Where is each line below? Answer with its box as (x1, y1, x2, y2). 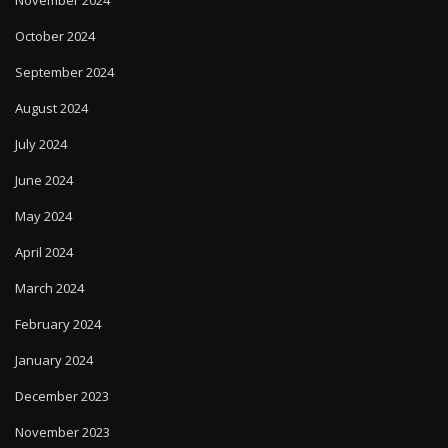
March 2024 (15, 260, 84, 279)
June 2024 (15, 152, 73, 171)
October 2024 (15, 8, 95, 27)
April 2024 (15, 224, 73, 243)
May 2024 (15, 188, 72, 207)
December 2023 (15, 368, 109, 387)
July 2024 (15, 116, 67, 135)
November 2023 (15, 404, 110, 423)
